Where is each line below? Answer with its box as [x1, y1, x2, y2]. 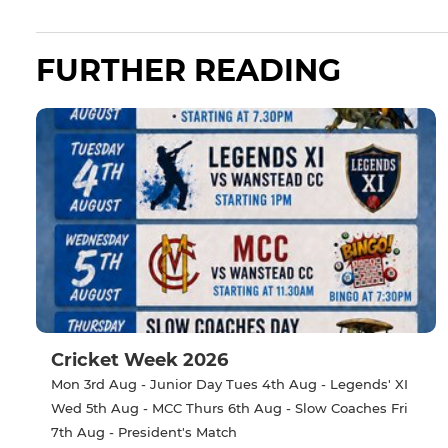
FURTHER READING [36, 52, 341, 90]
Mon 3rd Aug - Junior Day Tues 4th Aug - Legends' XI [51, 376, 408, 393]
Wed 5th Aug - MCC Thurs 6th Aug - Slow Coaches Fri [51, 400, 408, 417]
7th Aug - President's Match [51, 424, 237, 441]
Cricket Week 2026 [51, 349, 228, 372]
